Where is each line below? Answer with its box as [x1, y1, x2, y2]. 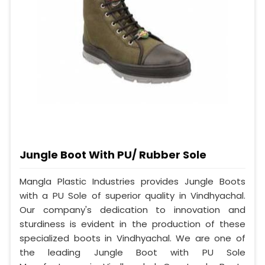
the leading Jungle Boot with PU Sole [20, 245, 245, 258]
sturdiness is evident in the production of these [20, 217, 245, 230]
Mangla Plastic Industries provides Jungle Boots [20, 174, 245, 188]
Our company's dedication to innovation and [20, 203, 245, 216]
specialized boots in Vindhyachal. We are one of [20, 231, 245, 244]
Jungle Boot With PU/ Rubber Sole [20, 147, 206, 162]
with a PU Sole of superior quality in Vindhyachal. [20, 189, 245, 202]
